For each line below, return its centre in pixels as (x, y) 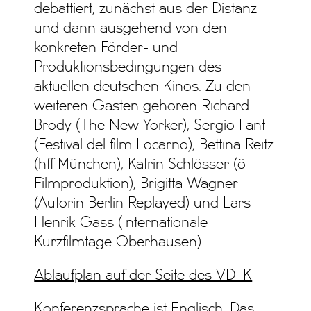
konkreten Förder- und (106, 48)
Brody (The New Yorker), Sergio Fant (150, 126)
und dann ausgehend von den (131, 29)
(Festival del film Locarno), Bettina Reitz (154, 145)
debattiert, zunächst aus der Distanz (146, 9)
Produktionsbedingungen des (128, 68)
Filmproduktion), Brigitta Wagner (136, 184)
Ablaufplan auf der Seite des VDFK (143, 276)
